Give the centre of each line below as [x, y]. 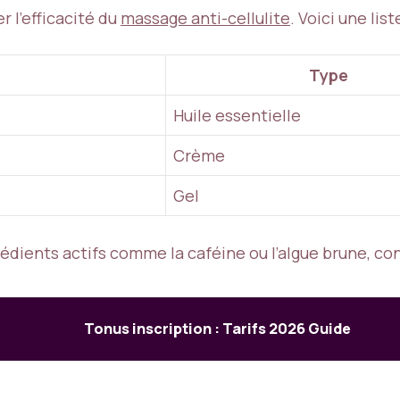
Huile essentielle [237, 115]
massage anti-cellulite [205, 17]
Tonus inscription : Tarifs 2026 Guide [218, 328]
